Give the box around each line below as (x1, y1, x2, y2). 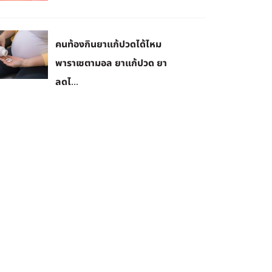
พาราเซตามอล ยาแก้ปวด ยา (55, 56, 167, 69)
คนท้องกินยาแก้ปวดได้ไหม (55, 37, 161, 50)
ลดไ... (55, 75, 78, 88)
